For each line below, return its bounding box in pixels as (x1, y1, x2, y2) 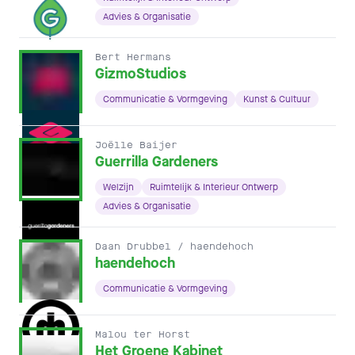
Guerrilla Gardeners (95, 152, 218, 171)
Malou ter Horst (95, 328, 190, 341)
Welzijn (103, 181, 134, 193)
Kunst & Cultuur (243, 93, 311, 105)
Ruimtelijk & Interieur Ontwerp (150, 181, 278, 193)
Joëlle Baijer (95, 139, 177, 151)
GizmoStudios (95, 64, 186, 83)
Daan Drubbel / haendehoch (95, 240, 254, 253)
